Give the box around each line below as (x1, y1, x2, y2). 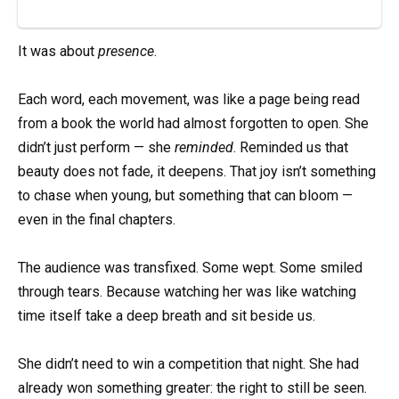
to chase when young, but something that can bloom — (18, 186, 353, 204)
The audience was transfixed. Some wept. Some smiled (18, 258, 362, 276)
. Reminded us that (233, 138, 348, 156)
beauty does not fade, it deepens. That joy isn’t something (18, 162, 376, 180)
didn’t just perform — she (18, 138, 175, 156)
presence (98, 42, 154, 60)
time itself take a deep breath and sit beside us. (18, 306, 315, 324)
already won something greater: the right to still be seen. (18, 379, 367, 397)
